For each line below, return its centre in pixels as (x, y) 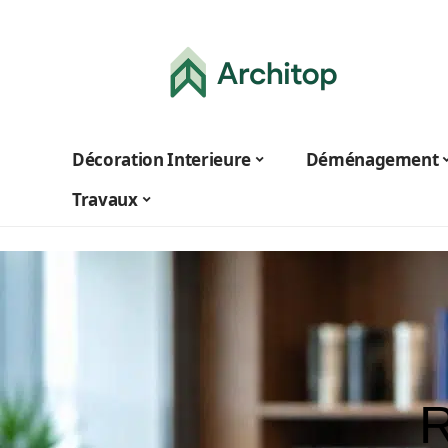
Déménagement (372, 159)
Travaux (105, 199)
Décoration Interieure (161, 159)
